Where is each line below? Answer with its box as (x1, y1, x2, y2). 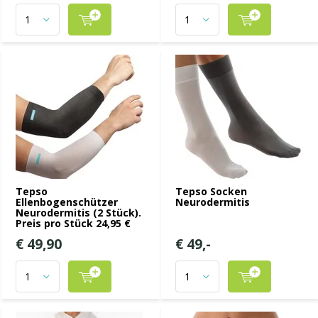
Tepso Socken (175, 185, 247, 198)
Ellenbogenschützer (16, 195, 118, 209)
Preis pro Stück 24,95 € (16, 216, 131, 230)
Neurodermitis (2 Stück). (16, 206, 141, 219)
